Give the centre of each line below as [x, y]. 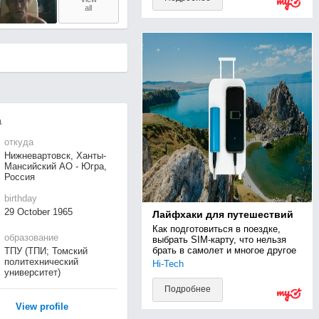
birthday [20, 198]
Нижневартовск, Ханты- [55, 156]
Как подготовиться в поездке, [216, 229]
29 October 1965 [38, 212]
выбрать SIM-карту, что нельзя [219, 240]
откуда [19, 142]
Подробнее [187, 289]
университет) [32, 272]
